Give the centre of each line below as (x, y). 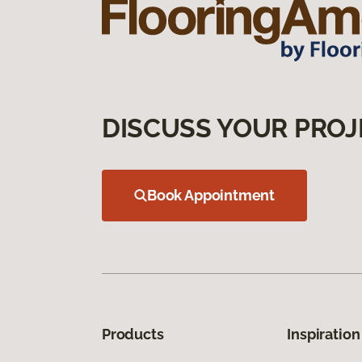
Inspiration (324, 334)
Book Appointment (211, 195)
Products (133, 334)
